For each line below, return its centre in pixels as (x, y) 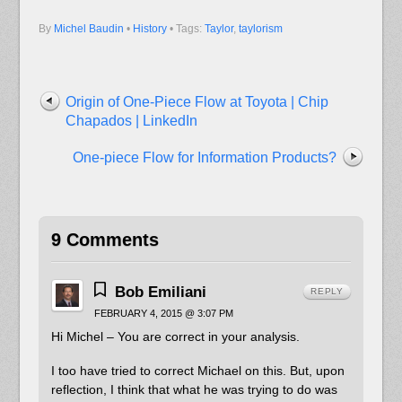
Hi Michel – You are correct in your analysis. (176, 336)
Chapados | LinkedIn (131, 120)
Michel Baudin (88, 28)
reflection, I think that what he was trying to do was (195, 390)
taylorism (260, 28)
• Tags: (187, 28)
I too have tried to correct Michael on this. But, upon (198, 371)
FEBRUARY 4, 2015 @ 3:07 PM (164, 313)
